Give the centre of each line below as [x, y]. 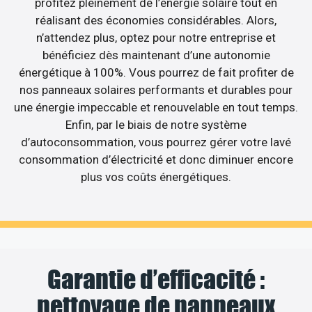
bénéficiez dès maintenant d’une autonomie [156, 55]
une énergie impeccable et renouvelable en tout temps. [156, 107]
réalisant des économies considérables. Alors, [156, 20]
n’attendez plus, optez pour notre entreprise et [156, 37]
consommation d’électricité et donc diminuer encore [156, 159]
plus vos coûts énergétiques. [156, 177]
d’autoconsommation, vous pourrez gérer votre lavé [156, 142]
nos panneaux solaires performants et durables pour [156, 89]
